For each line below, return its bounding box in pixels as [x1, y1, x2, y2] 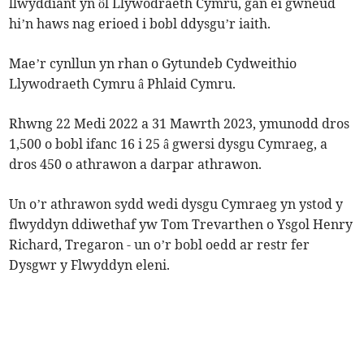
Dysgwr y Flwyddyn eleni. [9, 257, 171, 274]
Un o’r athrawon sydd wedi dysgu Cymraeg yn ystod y [9, 196, 344, 213]
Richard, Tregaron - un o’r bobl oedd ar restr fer [9, 236, 310, 253]
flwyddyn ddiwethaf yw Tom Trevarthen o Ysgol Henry [9, 216, 353, 233]
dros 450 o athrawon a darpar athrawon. [9, 156, 262, 173]
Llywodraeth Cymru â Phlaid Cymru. [9, 76, 236, 93]
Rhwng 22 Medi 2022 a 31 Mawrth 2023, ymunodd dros [9, 115, 350, 132]
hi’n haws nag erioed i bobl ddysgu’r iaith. [9, 15, 271, 32]
